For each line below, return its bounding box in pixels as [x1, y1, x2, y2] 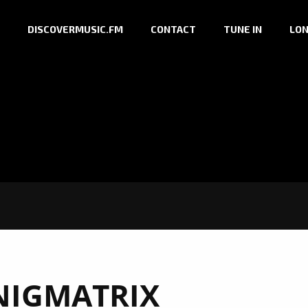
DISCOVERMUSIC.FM [27, 23, 123, 36]
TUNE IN [223, 23, 262, 36]
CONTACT [151, 23, 196, 36]
